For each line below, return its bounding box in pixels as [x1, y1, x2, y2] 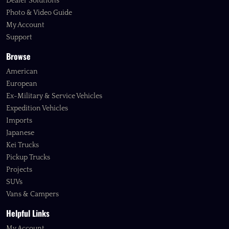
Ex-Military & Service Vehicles [6, 92, 102, 101]
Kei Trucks [6, 141, 39, 150]
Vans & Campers [6, 190, 59, 199]
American [6, 67, 38, 76]
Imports [6, 117, 32, 125]
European [6, 80, 37, 88]
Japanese [6, 129, 34, 138]
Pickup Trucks [6, 153, 50, 162]
